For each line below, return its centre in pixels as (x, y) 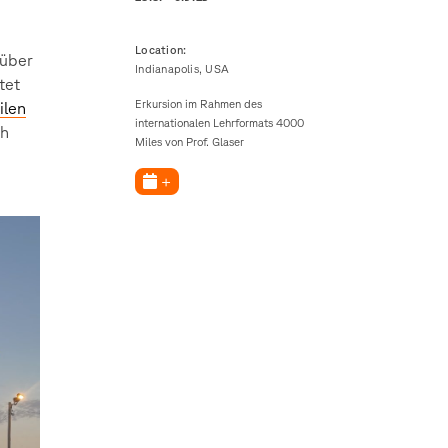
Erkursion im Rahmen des (199, 104)
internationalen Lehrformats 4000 (220, 123)
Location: (161, 49)
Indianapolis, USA (182, 68)
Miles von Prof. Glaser (190, 142)
